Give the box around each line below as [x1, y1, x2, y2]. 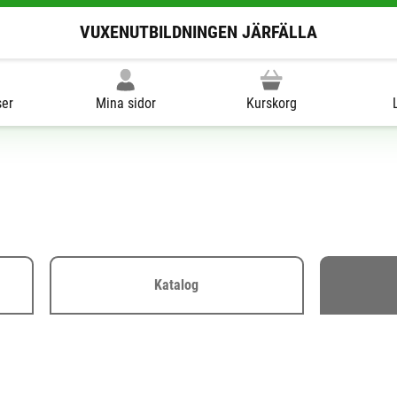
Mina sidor [95, 94, 156, 112]
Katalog [154, 276, 199, 293]
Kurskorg [245, 94, 297, 112]
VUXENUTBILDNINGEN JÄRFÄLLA [80, 21, 317, 43]
